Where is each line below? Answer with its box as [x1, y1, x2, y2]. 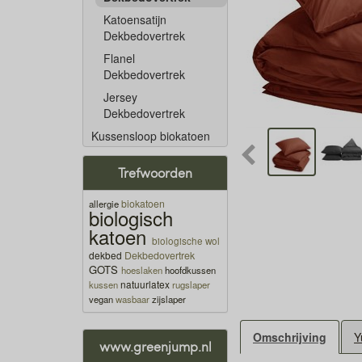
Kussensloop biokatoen [91, 128, 210, 144]
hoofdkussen [165, 263, 216, 276]
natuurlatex [120, 277, 170, 291]
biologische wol [152, 234, 220, 247]
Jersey [103, 89, 137, 105]
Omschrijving [253, 329, 326, 346]
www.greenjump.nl [99, 338, 212, 355]
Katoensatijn [103, 11, 166, 27]
